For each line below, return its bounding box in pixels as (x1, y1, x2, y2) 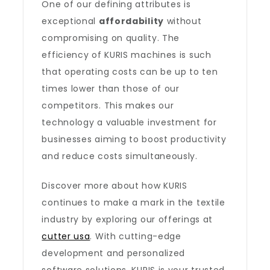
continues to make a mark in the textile (42, 196, 225, 209)
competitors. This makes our (42, 99, 174, 111)
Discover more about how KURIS (42, 180, 187, 192)
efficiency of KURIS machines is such (42, 49, 212, 61)
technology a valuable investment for (42, 116, 217, 128)
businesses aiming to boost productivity (42, 133, 227, 145)
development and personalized (42, 247, 186, 259)
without (163, 15, 202, 27)
